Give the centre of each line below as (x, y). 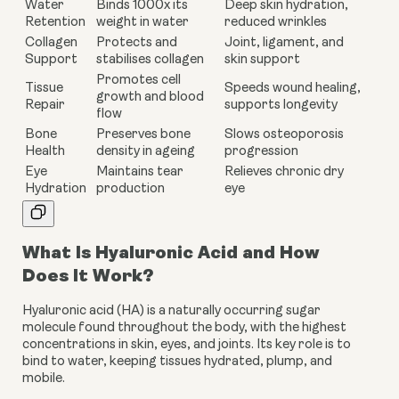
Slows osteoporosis (284, 134)
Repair (45, 105)
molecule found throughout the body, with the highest (184, 328)
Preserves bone (143, 134)
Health (45, 151)
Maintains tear (140, 172)
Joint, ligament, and (284, 43)
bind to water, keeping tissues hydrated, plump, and (177, 362)
